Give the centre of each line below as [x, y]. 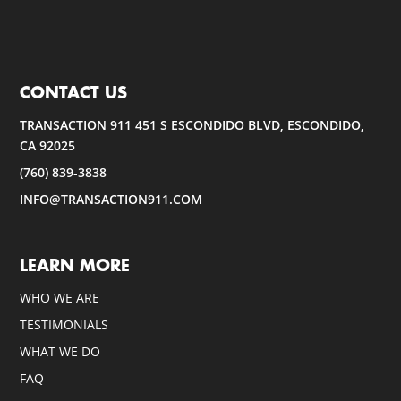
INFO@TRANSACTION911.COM [111, 200]
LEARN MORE [75, 265]
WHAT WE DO [60, 351]
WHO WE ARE [60, 297]
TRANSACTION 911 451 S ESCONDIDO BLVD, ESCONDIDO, [192, 125]
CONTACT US [74, 94]
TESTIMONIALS [64, 324]
